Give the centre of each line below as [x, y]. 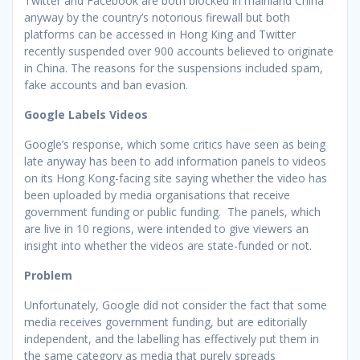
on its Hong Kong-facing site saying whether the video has [176, 178]
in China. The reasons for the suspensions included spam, [174, 67]
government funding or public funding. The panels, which [172, 211]
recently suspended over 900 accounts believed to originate [179, 51]
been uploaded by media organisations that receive [157, 194]
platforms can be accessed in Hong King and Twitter [160, 34]
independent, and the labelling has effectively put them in [172, 338]
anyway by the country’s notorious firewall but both [157, 17]
